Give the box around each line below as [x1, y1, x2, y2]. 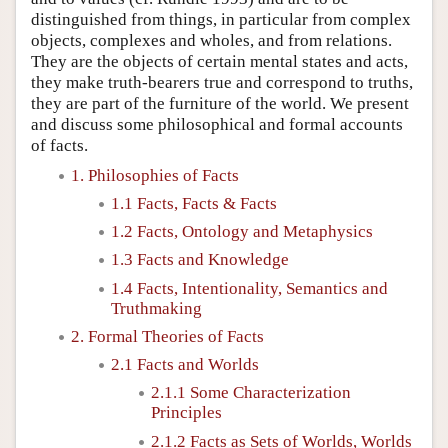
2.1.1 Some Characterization [151, 383, 351, 403]
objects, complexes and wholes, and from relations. [31, 30, 392, 50]
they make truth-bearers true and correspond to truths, [31, 72, 413, 92]
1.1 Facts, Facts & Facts [111, 193, 277, 213]
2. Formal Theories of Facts [71, 326, 264, 346]
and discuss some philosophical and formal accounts [31, 114, 403, 134]
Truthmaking [111, 298, 202, 318]
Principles [151, 403, 222, 423]
